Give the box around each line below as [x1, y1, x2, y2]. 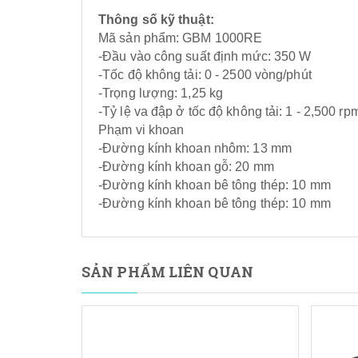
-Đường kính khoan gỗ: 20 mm [98, 159, 274, 173]
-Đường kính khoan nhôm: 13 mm [98, 141, 292, 155]
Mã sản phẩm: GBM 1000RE [98, 30, 263, 45]
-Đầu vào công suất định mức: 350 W [98, 49, 312, 63]
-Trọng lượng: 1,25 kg [98, 86, 224, 100]
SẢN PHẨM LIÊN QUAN [82, 261, 253, 281]
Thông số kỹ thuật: [98, 12, 214, 26]
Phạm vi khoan [98, 122, 191, 137]
